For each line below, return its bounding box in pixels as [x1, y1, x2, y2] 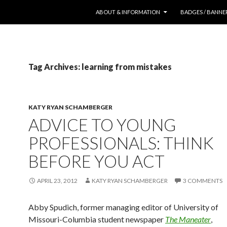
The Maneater [165, 214, 211, 224]
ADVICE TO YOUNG [28, 115, 176, 135]
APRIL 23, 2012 [37, 177, 78, 184]
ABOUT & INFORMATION [96, 9, 160, 15]
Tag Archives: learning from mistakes [28, 62, 172, 71]
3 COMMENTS [183, 177, 222, 184]
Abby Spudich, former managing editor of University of [28, 202, 218, 212]
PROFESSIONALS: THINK [28, 133, 214, 153]
